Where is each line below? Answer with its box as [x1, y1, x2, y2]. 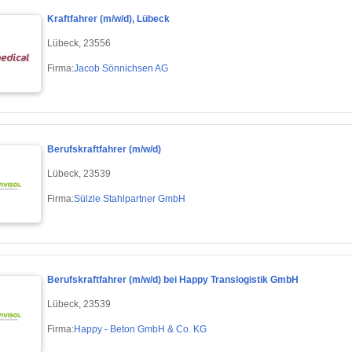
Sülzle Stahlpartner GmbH [74, 192, 185, 204]
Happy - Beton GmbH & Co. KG [74, 323, 207, 335]
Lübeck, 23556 [47, 37, 111, 49]
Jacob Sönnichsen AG [74, 62, 168, 74]
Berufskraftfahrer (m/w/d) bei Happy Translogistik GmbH [47, 274, 299, 286]
